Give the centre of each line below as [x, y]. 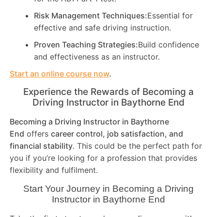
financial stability [41, 146]
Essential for [170, 16]
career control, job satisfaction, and [117, 134]
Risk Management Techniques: [91, 16]
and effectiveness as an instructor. [97, 57]
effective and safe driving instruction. [102, 28]
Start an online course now [59, 74]
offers [38, 134]
